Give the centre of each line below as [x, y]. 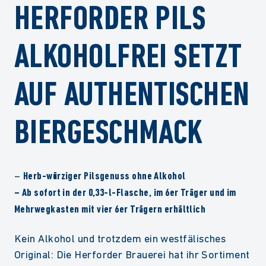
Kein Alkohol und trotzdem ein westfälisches [120, 238]
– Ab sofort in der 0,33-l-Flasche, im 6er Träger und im [125, 192]
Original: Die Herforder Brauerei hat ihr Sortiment [132, 254]
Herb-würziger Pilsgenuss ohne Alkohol [104, 176]
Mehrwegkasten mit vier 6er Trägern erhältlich [110, 209]
